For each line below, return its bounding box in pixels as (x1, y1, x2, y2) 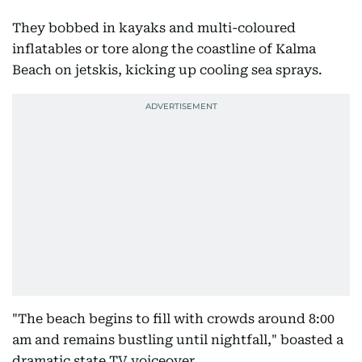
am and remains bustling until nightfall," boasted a (12, 332, 343, 347)
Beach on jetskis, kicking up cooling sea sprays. (12, 62, 322, 78)
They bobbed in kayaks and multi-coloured (12, 20, 296, 36)
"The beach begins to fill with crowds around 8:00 (12, 311, 335, 326)
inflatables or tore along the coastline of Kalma (12, 41, 316, 57)
